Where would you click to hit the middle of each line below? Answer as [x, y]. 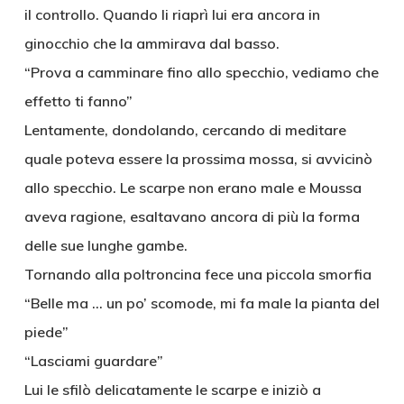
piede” [46, 332]
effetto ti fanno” [78, 101]
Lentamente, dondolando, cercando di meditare [185, 130]
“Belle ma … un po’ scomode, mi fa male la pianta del [202, 303]
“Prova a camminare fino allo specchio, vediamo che [201, 72]
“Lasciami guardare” [93, 361]
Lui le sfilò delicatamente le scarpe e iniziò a [172, 390]
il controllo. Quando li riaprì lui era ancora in [172, 14]
